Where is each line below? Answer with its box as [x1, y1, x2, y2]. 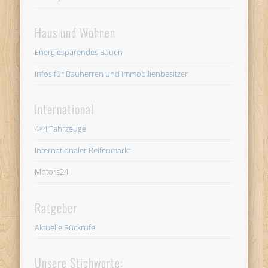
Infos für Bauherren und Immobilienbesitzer [35, 68, 188, 80]
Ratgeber [35, 198, 78, 217]
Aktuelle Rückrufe [35, 221, 96, 233]
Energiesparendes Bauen [35, 47, 123, 58]
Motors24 [35, 166, 69, 178]
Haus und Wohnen [35, 23, 116, 42]
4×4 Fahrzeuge [35, 123, 87, 135]
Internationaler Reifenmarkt [35, 145, 131, 156]
